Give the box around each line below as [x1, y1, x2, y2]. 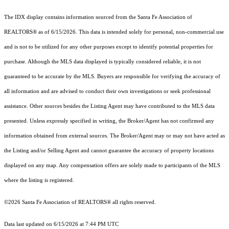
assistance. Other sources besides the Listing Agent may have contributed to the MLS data [4, 103, 215, 109]
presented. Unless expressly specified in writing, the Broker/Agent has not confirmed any [4, 118, 214, 124]
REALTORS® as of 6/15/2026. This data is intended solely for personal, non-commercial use [4, 29, 224, 35]
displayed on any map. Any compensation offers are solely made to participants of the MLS [4, 163, 220, 169]
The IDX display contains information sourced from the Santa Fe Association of [4, 14, 192, 20]
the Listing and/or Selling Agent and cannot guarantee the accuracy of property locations [4, 148, 214, 154]
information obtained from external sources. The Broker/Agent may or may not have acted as [4, 133, 225, 139]
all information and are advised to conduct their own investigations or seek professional [4, 88, 211, 95]
